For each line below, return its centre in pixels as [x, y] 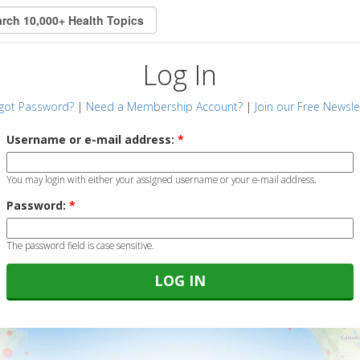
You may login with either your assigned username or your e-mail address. [162, 179]
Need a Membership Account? [164, 106]
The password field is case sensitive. [80, 245]
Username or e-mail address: [92, 139]
